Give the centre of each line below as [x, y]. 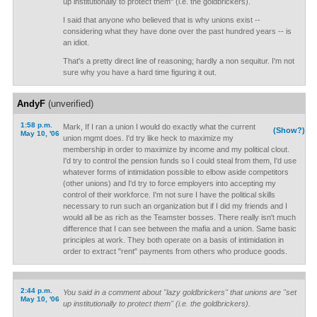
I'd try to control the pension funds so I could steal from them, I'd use [179, 161]
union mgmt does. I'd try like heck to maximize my [148, 138]
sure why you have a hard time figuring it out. [139, 72]
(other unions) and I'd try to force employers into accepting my [169, 183]
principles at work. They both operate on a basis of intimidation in [173, 240]
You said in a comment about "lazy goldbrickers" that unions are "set [179, 292]
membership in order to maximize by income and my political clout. [176, 149]
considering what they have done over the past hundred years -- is [177, 31]
